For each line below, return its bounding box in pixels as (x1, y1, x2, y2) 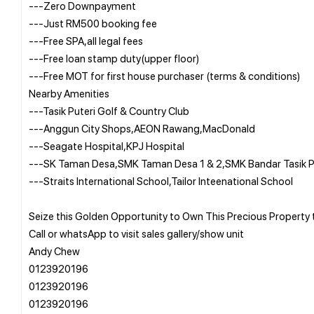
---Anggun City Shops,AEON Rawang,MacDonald (29, 121, 255, 135)
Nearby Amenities (29, 86, 109, 100)
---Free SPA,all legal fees (29, 33, 143, 48)
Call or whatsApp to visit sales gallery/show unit (29, 226, 244, 240)
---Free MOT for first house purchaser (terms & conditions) (29, 68, 300, 83)
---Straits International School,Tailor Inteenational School (29, 173, 293, 188)
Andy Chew (29, 243, 80, 258)
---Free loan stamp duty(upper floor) (29, 50, 199, 65)
